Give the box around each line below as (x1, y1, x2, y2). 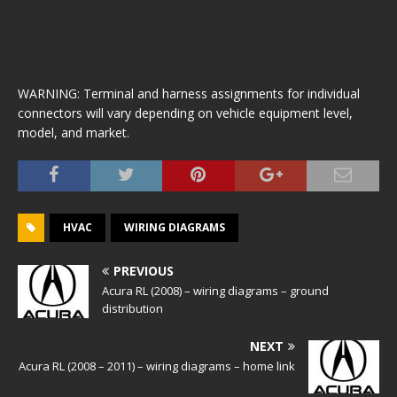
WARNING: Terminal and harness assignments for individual (18, 85, 360, 102)
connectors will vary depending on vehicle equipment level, (18, 105, 353, 121)
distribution (102, 300, 163, 316)
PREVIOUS (113, 262, 174, 279)
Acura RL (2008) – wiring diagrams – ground (102, 283, 329, 299)
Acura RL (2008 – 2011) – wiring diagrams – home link (19, 358, 295, 374)
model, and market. (18, 124, 129, 141)
